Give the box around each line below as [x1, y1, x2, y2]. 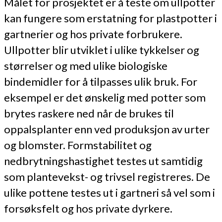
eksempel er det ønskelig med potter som [4, 91, 206, 105]
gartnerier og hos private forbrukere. [4, 27, 182, 41]
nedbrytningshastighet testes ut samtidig [4, 154, 203, 168]
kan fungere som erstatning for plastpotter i [4, 11, 217, 25]
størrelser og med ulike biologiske [4, 59, 167, 73]
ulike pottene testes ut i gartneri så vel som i [4, 186, 215, 200]
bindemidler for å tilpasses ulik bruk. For [4, 75, 197, 89]
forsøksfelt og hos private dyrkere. [4, 202, 172, 216]
